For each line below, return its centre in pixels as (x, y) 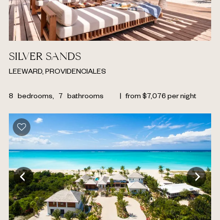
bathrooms (85, 97)
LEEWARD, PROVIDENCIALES (57, 73)
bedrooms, (36, 97)
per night (182, 97)
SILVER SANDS (45, 57)
